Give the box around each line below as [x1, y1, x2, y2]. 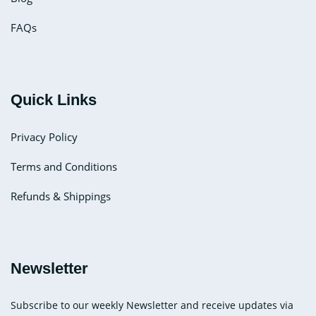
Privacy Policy [11, 130, 78, 144]
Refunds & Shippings [11, 189, 111, 203]
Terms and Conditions [11, 159, 117, 174]
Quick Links [11, 91, 97, 109]
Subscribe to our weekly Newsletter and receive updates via [11, 298, 293, 312]
